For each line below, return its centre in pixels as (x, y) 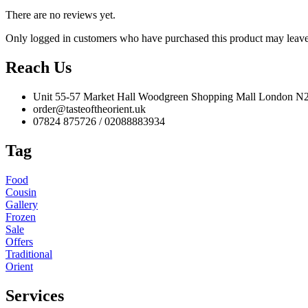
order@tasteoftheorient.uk (89, 109)
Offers (19, 242)
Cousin (21, 192)
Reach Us (38, 68)
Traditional (29, 254)
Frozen (21, 217)
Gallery (22, 205)
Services (35, 295)
